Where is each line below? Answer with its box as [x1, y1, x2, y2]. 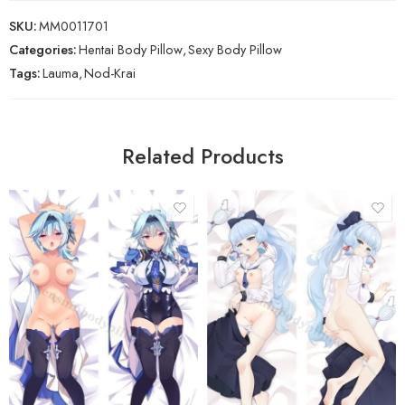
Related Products [121, 140, 284, 172]
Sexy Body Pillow [188, 39, 282, 59]
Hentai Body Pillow [79, 39, 183, 59]
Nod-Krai [84, 62, 136, 82]
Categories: [9, 39, 77, 59]
